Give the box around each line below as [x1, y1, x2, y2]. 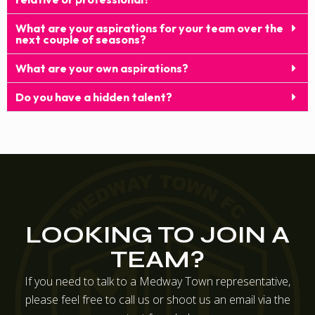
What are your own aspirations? [15, 60, 188, 75]
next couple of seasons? [15, 32, 146, 46]
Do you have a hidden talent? [15, 89, 172, 104]
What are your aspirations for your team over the [15, 20, 283, 35]
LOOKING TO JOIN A [25, 221, 290, 250]
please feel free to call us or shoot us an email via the [25, 292, 290, 308]
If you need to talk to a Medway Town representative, [25, 274, 290, 290]
